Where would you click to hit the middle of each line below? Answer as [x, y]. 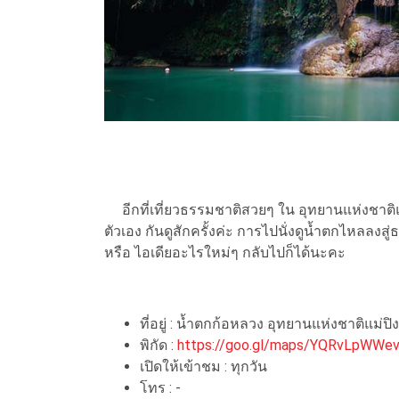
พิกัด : [159, 345]
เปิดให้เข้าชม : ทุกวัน [204, 366]
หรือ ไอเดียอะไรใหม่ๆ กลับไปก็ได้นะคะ [225, 252]
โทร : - [160, 387]
